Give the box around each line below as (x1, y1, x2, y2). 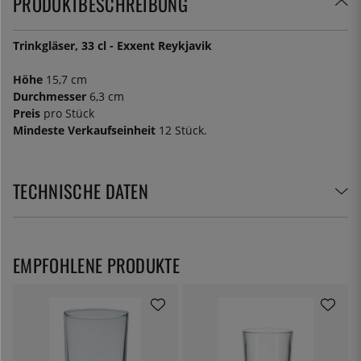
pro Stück (40, 105, 94, 121)
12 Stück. (156, 122, 207, 138)
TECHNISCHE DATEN (13, 176, 149, 204)
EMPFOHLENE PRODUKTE (13, 251, 180, 278)
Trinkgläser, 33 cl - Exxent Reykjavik (13, 37, 212, 53)
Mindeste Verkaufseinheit (13, 122, 156, 138)
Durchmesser (13, 88, 86, 104)
